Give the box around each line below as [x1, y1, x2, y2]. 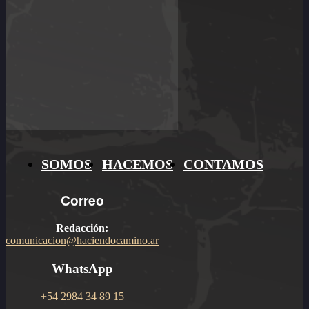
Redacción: [56, 222, 108, 235]
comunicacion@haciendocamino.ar [6, 235, 159, 247]
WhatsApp [51, 261, 113, 277]
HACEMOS [102, 157, 173, 172]
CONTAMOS [183, 157, 263, 172]
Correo [60, 190, 104, 210]
